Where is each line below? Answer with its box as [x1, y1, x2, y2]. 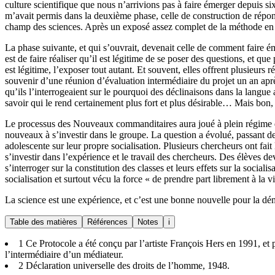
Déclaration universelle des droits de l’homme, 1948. [23, 260, 230, 271]
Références [87, 217, 128, 227]
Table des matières [10, 217, 77, 227]
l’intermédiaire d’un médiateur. [5, 249, 123, 260]
